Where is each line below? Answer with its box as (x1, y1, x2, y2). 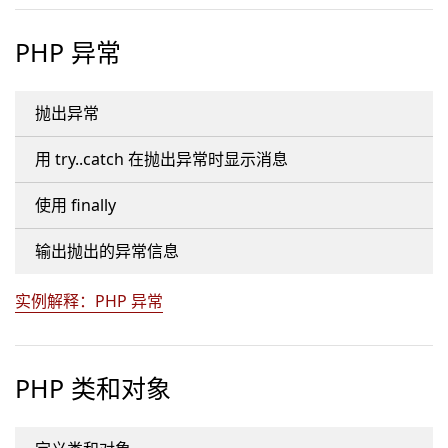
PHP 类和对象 (15, 371, 171, 405)
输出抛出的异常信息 (35, 240, 179, 262)
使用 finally (35, 194, 116, 216)
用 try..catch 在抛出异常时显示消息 (35, 148, 288, 170)
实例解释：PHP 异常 (15, 290, 163, 312)
